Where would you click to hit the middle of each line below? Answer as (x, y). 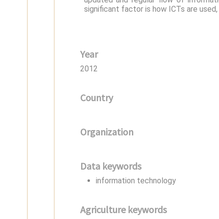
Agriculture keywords (123, 209)
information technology (136, 180)
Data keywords (110, 166)
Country (96, 98)
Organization (107, 132)
